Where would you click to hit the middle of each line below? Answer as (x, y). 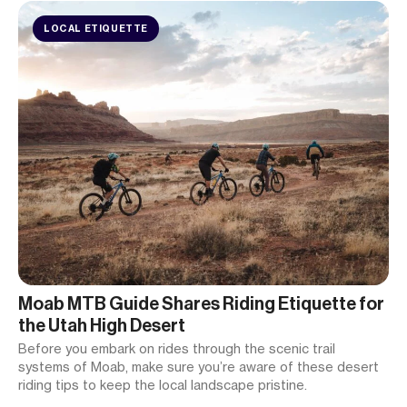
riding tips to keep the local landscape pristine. (163, 385)
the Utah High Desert (102, 326)
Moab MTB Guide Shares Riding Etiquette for (201, 304)
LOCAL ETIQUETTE (96, 29)
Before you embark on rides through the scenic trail (177, 349)
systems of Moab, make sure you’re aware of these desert (199, 367)
